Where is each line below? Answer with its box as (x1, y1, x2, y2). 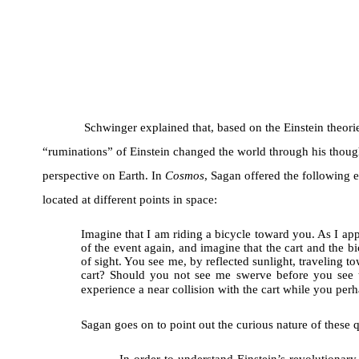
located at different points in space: (42, 193, 217, 207)
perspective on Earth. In (42, 169, 165, 183)
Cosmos (164, 169, 204, 183)
